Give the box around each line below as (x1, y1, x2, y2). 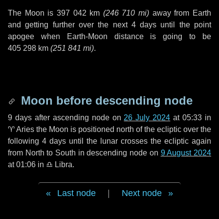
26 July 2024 (124, 113, 171, 122)
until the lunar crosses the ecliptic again (66, 137, 211, 145)
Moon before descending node (18, 94, 193, 107)
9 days (8, 113, 32, 122)
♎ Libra (46, 160, 72, 169)
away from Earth (149, 9, 212, 17)
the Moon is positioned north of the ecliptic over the (34, 125, 211, 133)
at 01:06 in (8, 160, 46, 169)
